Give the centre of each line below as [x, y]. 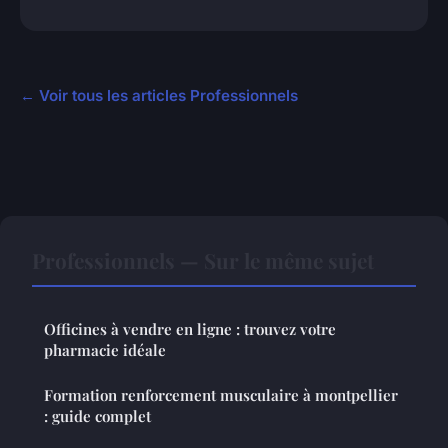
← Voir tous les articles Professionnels [159, 95]
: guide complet [97, 415]
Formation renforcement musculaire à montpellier [221, 394]
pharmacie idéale [105, 349]
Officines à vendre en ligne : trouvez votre [190, 328]
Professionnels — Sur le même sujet [203, 259]
